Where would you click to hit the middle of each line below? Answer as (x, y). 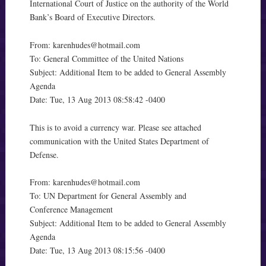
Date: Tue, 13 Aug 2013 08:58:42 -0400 (97, 99)
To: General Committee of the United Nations (106, 58)
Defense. (44, 154)
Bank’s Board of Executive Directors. (92, 17)
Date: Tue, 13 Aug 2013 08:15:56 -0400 (97, 251)
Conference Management (71, 210)
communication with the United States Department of (119, 141)
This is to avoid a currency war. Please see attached (115, 127)
